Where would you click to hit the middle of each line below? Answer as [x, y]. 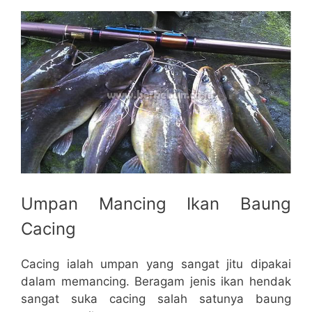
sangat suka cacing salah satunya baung [156, 298]
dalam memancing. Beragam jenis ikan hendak [156, 281]
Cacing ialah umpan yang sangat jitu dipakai [156, 264]
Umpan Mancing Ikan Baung [156, 203]
